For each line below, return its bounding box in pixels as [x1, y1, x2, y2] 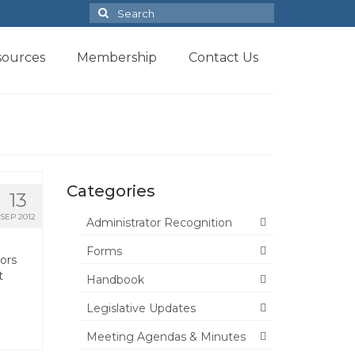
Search [89, 3, 132, 17]
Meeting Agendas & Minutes [86, 329, 246, 344]
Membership [76, 50, 157, 65]
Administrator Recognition [86, 215, 232, 230]
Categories [66, 181, 155, 200]
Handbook [86, 272, 144, 287]
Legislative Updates [86, 300, 196, 315]
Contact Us [188, 50, 258, 65]
